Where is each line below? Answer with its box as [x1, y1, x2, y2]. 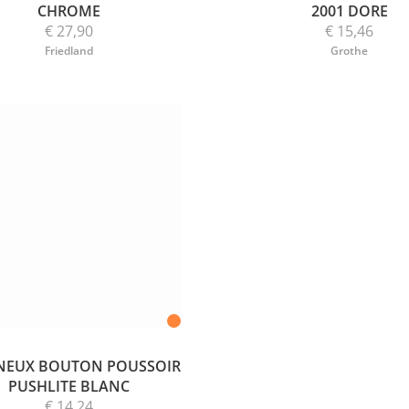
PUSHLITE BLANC [7, 375, 130, 396]
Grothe [330, 43, 369, 59]
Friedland [44, 43, 93, 59]
